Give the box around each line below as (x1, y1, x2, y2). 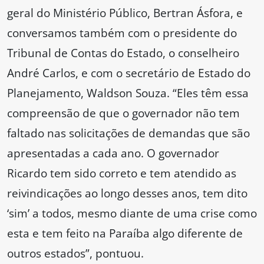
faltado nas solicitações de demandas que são (7, 125, 250, 141)
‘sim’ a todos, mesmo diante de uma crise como (7, 205, 257, 222)
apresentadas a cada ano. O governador (7, 145, 219, 161)
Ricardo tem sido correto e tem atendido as (7, 165, 236, 181)
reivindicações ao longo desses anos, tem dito (7, 185, 247, 202)
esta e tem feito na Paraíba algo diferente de (7, 225, 243, 242)
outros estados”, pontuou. (7, 245, 144, 262)
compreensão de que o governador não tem (7, 105, 240, 121)
